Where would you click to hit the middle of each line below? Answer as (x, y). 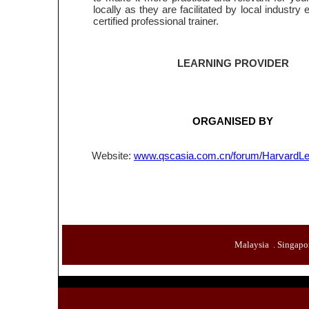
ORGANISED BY (233, 121)
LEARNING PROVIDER (233, 63)
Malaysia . (256, 245)
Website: (113, 156)
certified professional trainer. (156, 21)
